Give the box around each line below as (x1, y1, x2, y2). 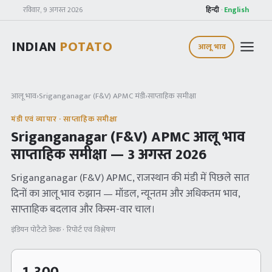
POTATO (60, 35, 113, 58)
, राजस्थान (132, 169, 169, 186)
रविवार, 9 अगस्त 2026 (23, 4, 83, 16)
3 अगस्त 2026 (127, 143, 206, 167)
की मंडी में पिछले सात (169, 169, 250, 186)
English (224, 4, 249, 16)
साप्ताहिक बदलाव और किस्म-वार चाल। (11, 201, 155, 218)
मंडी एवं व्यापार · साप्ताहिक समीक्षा (11, 112, 118, 126)
